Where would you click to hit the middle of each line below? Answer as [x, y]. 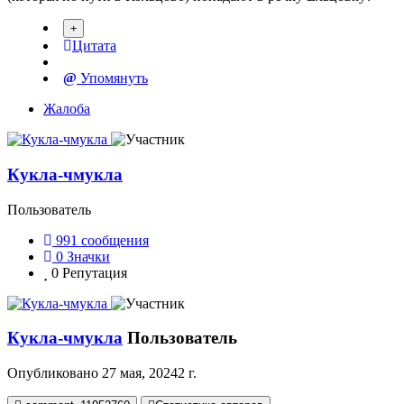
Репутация [95, 272]
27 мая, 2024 [140, 372]
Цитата [94, 46]
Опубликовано [55, 372]
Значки [88, 256]
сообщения [115, 240]
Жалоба [67, 109]
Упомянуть [112, 78]
